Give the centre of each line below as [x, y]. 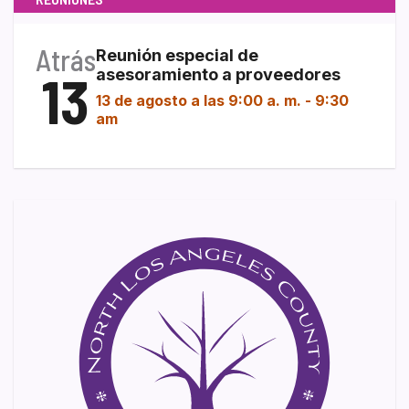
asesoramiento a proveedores [218, 74]
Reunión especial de [177, 55]
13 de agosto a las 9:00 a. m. [199, 100]
